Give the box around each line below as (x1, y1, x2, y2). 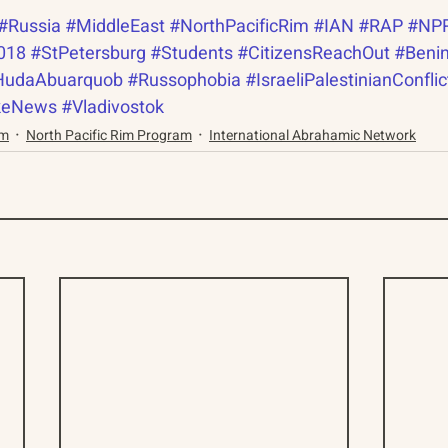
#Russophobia (127, 66, 241, 94)
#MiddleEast (65, 12, 165, 40)
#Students (150, 39, 233, 67)
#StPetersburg (30, 39, 146, 67)
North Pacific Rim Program (26, 125, 192, 147)
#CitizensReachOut (237, 39, 390, 67)
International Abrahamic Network (209, 125, 416, 147)
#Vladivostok (61, 93, 164, 121)
